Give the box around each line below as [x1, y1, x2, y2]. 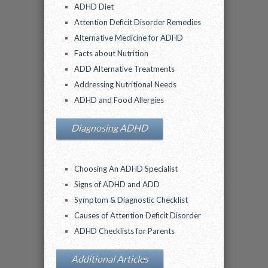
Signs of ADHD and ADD [74, 179, 160, 189]
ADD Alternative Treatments [74, 64, 175, 74]
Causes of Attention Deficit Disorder [74, 211, 201, 220]
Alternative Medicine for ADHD [74, 33, 183, 42]
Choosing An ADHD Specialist [74, 164, 178, 173]
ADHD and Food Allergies [74, 95, 164, 105]
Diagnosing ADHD [71, 122, 148, 133]
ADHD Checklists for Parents [74, 226, 175, 236]
